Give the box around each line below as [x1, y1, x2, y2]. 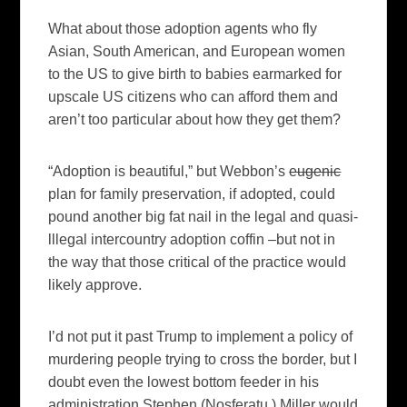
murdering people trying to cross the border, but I [48, 351, 358, 367]
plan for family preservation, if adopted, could [48, 185, 336, 202]
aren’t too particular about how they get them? [48, 111, 342, 127]
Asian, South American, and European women [48, 43, 346, 59]
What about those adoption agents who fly [48, 20, 318, 36]
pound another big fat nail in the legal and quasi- [48, 208, 359, 224]
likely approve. [48, 276, 143, 293]
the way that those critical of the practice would [48, 253, 347, 270]
